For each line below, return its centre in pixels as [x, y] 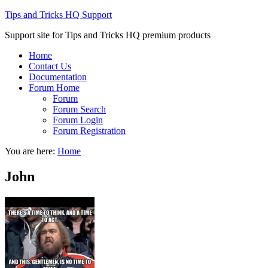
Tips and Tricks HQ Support [58, 15]
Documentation [58, 77]
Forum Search [79, 109]
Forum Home [54, 88]
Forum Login [78, 120]
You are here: [31, 151]
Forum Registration [89, 131]
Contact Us [50, 66]
